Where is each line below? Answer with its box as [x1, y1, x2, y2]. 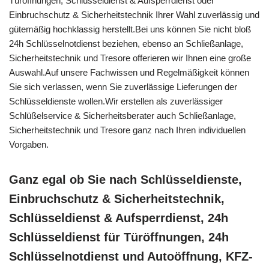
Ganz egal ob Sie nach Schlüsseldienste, [9, 173, 242, 187]
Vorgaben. [9, 139, 49, 150]
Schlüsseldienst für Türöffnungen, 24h [9, 231, 229, 244]
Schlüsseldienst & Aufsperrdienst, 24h [9, 211, 228, 225]
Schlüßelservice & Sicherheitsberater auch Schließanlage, [9, 110, 236, 121]
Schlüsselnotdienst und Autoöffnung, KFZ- [9, 250, 253, 264]
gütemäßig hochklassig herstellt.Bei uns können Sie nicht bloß [9, 24, 251, 35]
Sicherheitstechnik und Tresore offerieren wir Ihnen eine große [9, 53, 251, 64]
